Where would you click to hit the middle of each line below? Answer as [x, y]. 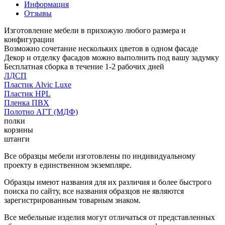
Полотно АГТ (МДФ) [41, 111]
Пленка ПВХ [27, 102]
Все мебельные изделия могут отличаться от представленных [109, 217]
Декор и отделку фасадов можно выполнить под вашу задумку [111, 57]
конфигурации [29, 39]
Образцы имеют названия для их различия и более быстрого [108, 182]
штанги [17, 139]
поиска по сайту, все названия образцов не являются [94, 191]
